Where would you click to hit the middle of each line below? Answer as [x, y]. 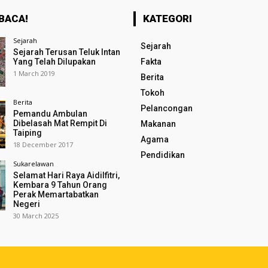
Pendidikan [162, 155]
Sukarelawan [33, 164]
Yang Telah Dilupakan [54, 62]
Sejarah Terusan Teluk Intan [66, 52]
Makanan [158, 124]
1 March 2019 [34, 73]
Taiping [27, 133]
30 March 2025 [36, 216]
